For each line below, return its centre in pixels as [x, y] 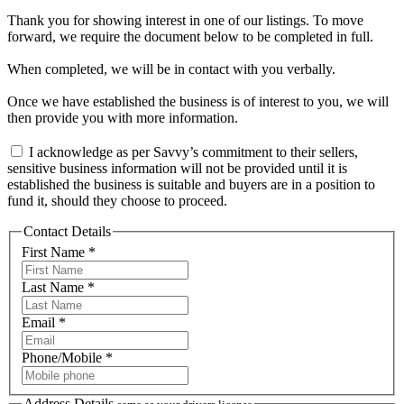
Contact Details [67, 231]
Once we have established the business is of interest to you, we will [198, 101]
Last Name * [58, 288]
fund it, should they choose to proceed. [117, 200]
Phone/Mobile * [67, 358]
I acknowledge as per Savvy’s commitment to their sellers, [192, 151]
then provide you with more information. [123, 117]
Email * [44, 323]
